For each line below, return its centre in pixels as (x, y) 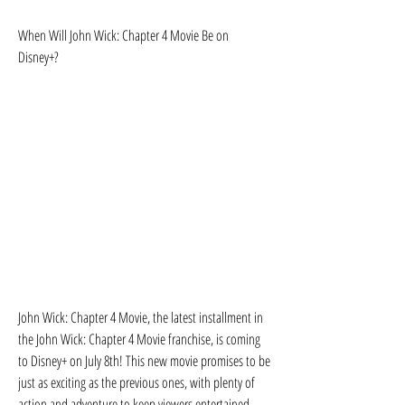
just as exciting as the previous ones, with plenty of (137, 382)
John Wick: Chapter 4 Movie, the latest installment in (141, 317)
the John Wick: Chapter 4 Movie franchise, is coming (139, 339)
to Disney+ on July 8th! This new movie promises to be (144, 361)
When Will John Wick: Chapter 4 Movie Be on (123, 35)
